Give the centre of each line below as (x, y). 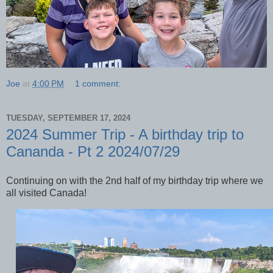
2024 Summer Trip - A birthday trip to (125, 135)
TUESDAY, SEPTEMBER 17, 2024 (68, 118)
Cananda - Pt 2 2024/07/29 (93, 152)
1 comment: (98, 84)
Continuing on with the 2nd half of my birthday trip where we (135, 181)
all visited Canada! (48, 193)
